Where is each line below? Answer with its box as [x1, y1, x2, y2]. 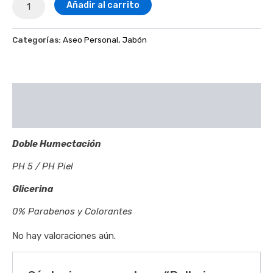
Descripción [12, 88, 70, 99]
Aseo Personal [63, 34, 118, 44]
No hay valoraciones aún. [12, 230, 116, 241]
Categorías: [12, 34, 63, 44]
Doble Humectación [12, 138, 101, 149]
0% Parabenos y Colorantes [12, 205, 132, 217]
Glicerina [12, 183, 53, 194]
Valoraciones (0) [12, 111, 90, 122]
